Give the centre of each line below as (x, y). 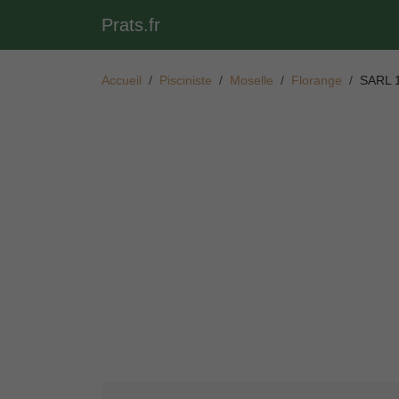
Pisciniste (186, 80)
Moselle (252, 80)
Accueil (122, 80)
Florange (317, 80)
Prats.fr (131, 25)
